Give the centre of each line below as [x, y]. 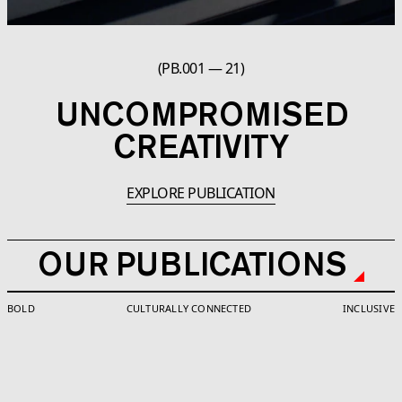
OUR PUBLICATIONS [196, 264]
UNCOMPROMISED [201, 114]
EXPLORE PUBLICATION [201, 193]
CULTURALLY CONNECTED [189, 309]
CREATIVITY [201, 147]
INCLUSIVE [369, 309]
